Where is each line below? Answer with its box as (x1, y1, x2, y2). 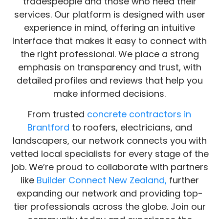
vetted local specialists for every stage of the (10, 174, 209, 187)
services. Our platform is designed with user (14, 35, 205, 48)
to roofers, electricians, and (69, 148, 192, 160)
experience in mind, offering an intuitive (24, 48, 195, 61)
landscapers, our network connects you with (12, 161, 207, 174)
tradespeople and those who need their (22, 22, 197, 35)
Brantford (27, 148, 69, 160)
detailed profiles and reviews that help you (16, 101, 203, 114)
